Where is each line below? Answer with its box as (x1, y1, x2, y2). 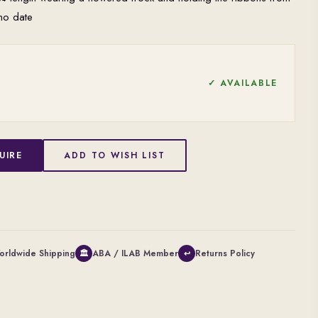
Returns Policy (195, 247, 255, 260)
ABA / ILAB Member (92, 247, 178, 260)
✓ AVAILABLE (207, 77, 278, 89)
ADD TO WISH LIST (64, 149, 166, 162)
